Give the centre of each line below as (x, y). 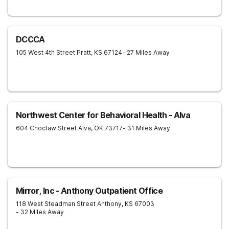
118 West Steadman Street (56, 204)
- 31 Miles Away (146, 128)
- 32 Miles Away (40, 212)
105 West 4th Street (45, 52)
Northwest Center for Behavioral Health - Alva (103, 115)
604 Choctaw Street (46, 128)
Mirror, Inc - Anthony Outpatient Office (89, 191)
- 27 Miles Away (146, 52)
